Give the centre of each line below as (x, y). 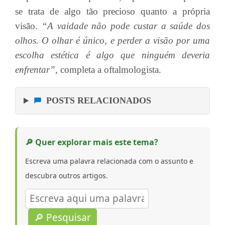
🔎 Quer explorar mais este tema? (92, 142)
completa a (80, 70)
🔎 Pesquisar (63, 217)
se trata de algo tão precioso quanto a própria (113, 11)
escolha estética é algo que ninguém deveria (113, 55)
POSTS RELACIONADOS (99, 100)
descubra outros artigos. (67, 176)
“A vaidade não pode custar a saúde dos (126, 26)
